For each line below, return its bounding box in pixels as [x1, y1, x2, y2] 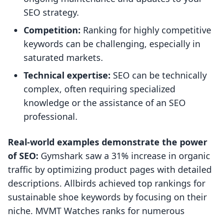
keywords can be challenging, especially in [24, 38, 200, 50]
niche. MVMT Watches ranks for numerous [8, 205, 185, 217]
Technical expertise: [24, 69, 110, 82]
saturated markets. [24, 52, 103, 64]
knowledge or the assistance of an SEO [24, 97, 186, 109]
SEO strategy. [24, 6, 79, 19]
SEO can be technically [110, 69, 207, 82]
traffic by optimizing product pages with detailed [8, 164, 212, 176]
